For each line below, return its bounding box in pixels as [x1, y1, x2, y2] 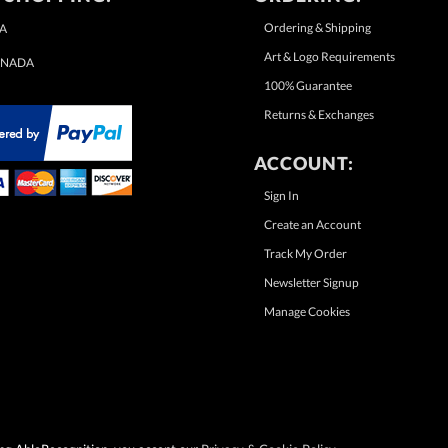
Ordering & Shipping [264, 19, 372, 35]
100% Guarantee [264, 77, 353, 93]
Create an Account [264, 216, 362, 232]
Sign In [264, 187, 300, 203]
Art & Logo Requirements [264, 48, 396, 64]
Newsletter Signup [264, 274, 360, 290]
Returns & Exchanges [264, 106, 375, 122]
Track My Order [264, 245, 348, 261]
